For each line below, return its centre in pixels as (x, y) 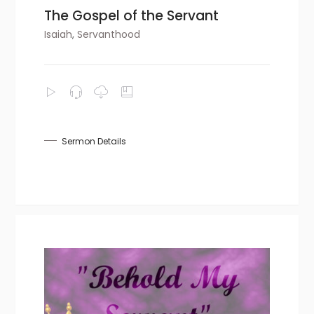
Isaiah (59, 34)
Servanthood (109, 34)
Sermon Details (94, 141)
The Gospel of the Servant (132, 15)
